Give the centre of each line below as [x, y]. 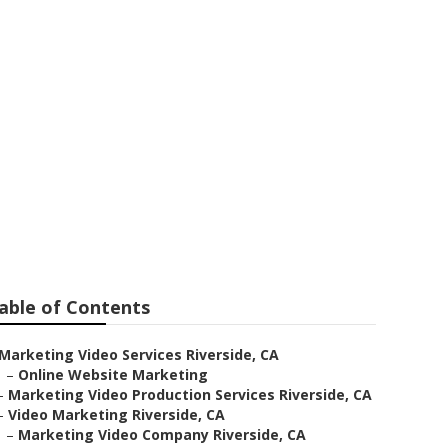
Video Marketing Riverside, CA [116, 414]
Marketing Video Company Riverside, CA [162, 434]
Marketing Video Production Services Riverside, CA [190, 394]
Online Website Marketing [113, 374]
